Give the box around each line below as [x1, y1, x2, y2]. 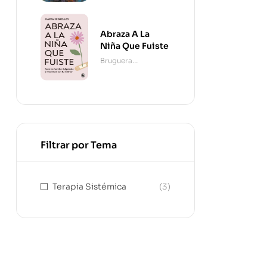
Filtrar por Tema [41, 139, 117, 152]
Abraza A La [100, 28, 150, 39]
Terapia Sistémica [52, 181, 126, 193]
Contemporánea [100, 67, 160, 77]
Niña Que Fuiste [100, 40, 169, 51]
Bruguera [100, 55, 132, 65]
